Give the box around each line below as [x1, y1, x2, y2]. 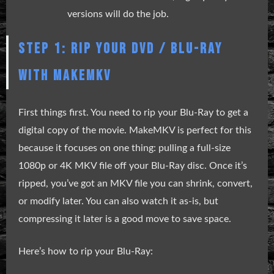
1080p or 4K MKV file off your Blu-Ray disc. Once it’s [18, 160, 247, 171]
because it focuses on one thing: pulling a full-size [18, 143, 231, 153]
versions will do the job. [67, 9, 169, 19]
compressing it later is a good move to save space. [18, 213, 231, 224]
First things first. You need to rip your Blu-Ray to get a [18, 107, 248, 117]
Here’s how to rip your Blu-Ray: [18, 246, 153, 256]
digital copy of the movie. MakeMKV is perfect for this [18, 125, 251, 135]
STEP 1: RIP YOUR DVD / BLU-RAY [18, 39, 223, 57]
